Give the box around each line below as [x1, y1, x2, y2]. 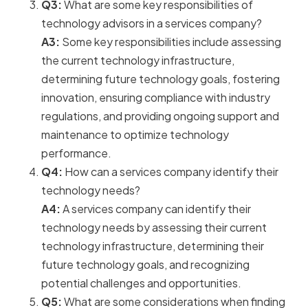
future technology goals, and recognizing [41, 257, 250, 272]
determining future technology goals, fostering [41, 71, 280, 87]
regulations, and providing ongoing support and [41, 109, 279, 124]
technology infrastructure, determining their [41, 239, 264, 254]
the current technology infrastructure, [41, 53, 234, 68]
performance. [41, 146, 111, 161]
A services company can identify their [60, 201, 251, 217]
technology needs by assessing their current [41, 220, 267, 235]
